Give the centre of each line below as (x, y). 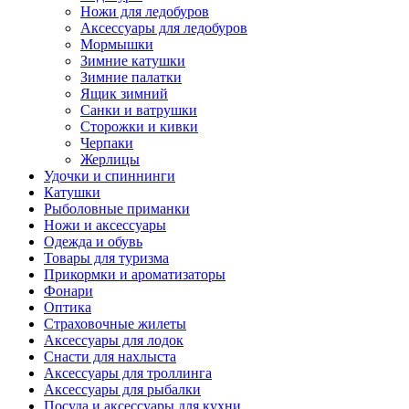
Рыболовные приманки (117, 209)
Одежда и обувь (93, 241)
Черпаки (107, 143)
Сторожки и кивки (139, 126)
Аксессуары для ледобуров (164, 28)
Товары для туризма (106, 258)
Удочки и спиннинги (110, 176)
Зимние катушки (133, 61)
